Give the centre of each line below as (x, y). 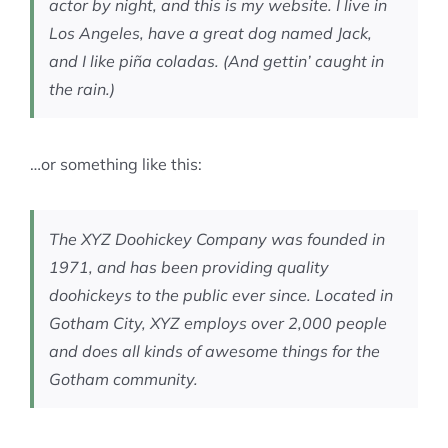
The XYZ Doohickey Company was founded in (217, 239)
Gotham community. (123, 379)
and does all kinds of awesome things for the (214, 351)
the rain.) (82, 89)
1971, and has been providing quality (189, 267)
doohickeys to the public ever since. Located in (221, 295)
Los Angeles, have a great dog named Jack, (210, 33)
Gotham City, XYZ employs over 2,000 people (218, 323)
